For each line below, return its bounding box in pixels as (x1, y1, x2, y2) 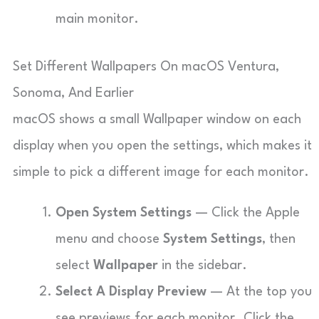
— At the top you (206, 286, 312, 298)
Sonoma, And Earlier (13, 87, 134, 100)
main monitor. (56, 13, 139, 26)
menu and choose (56, 233, 163, 246)
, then (262, 233, 296, 246)
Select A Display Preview (56, 286, 206, 298)
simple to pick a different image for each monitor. (13, 166, 309, 179)
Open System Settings (56, 206, 192, 219)
